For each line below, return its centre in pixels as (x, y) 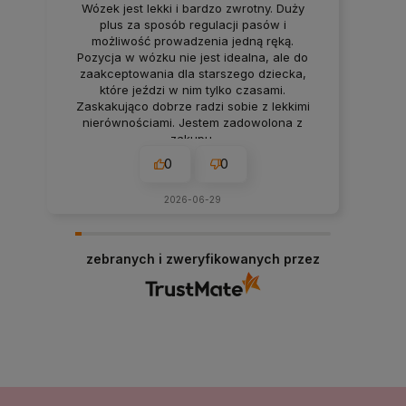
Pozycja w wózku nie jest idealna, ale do (193, 58)
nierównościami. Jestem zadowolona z (193, 123)
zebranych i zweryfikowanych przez (203, 259)
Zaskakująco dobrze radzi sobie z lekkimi (193, 106)
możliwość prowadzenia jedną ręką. (193, 41)
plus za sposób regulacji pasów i (193, 25)
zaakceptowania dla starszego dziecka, (193, 74)
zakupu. (193, 139)
